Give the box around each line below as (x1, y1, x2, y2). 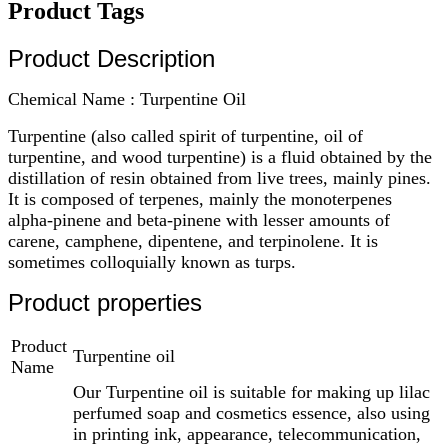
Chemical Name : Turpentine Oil (8, 88, 246, 109)
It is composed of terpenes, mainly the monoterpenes (8, 188, 392, 209)
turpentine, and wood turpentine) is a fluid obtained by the (8, 146, 432, 167)
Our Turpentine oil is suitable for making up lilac (73, 381, 430, 402)
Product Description (8, 44, 215, 72)
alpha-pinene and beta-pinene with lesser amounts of (8, 209, 390, 230)
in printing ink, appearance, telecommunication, (73, 423, 421, 444)
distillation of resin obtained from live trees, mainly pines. (8, 167, 431, 188)
